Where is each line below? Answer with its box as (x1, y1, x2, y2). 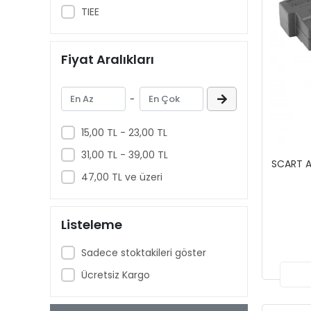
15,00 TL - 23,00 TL (81, 125, 167, 140)
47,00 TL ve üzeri (81, 169, 162, 184)
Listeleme (61, 215, 122, 233)
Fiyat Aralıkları (61, 50, 154, 68)
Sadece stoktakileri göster (81, 245, 206, 260)
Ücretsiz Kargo (81, 267, 150, 282)
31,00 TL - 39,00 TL (81, 147, 168, 162)
